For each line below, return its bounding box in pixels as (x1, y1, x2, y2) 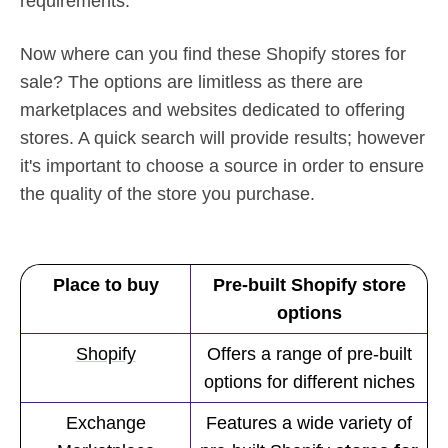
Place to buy (52, 274, 159, 295)
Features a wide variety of (206, 412, 412, 433)
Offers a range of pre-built (206, 343, 412, 364)
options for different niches (203, 371, 415, 392)
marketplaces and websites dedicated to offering (20, 99, 405, 120)
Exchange (65, 412, 146, 433)
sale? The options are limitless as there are (20, 71, 363, 92)
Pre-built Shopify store (212, 274, 406, 295)
